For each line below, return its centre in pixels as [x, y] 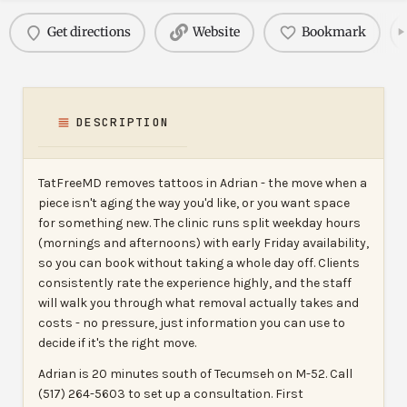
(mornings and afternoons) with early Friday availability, [203, 243]
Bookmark [333, 32]
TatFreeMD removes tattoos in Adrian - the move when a [203, 183]
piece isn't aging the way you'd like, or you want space [194, 203]
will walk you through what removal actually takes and [199, 303]
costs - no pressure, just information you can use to [192, 323]
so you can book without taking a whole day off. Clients [199, 263]
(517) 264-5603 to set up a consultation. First [171, 393]
